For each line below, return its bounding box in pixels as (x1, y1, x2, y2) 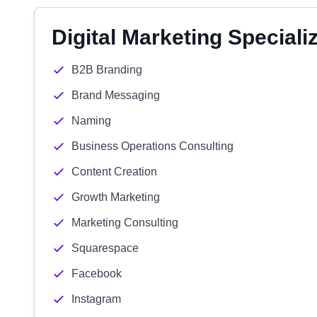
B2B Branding (71, 64, 142, 76)
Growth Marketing (71, 191, 160, 203)
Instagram (71, 293, 121, 305)
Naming (71, 115, 111, 127)
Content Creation (71, 166, 157, 178)
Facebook (71, 267, 122, 279)
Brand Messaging (71, 89, 160, 101)
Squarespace (71, 242, 139, 254)
